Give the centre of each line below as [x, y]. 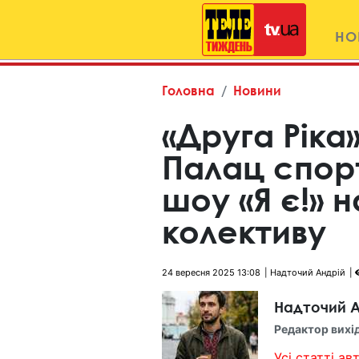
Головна [188, 90]
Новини [257, 90]
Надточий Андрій [308, 272]
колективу [244, 231]
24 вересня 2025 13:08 [211, 272]
